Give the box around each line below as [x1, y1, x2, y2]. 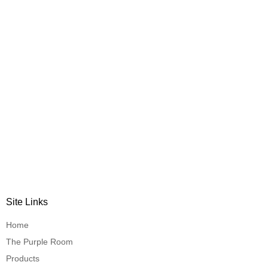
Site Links [6, 196, 48, 207]
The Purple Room [6, 236, 73, 246]
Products [6, 253, 39, 263]
